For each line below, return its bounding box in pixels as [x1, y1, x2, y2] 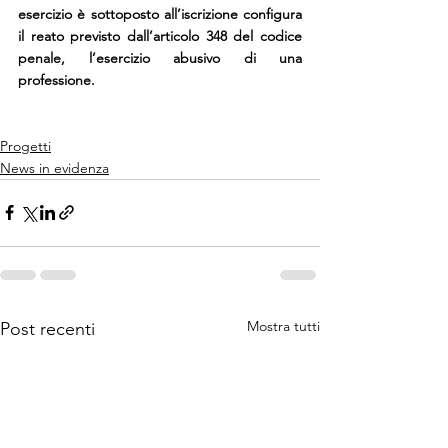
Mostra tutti [247, 316, 320, 335]
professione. [18, 70, 95, 89]
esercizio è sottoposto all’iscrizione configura [18, 4, 302, 23]
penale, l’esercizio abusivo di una [18, 48, 302, 67]
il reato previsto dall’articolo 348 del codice [18, 26, 302, 45]
